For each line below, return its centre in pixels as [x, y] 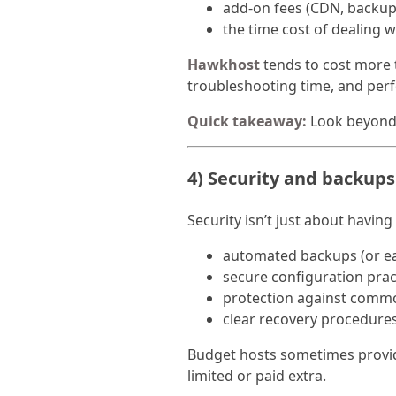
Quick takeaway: [247, 122]
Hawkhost [224, 65]
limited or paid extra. [257, 376]
